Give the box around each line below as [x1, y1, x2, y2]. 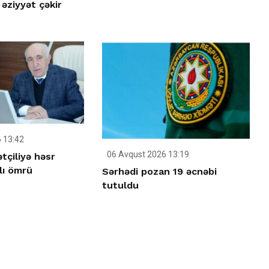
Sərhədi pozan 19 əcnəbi [102, 165, 217, 177]
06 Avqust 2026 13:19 [105, 149, 190, 159]
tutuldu [102, 179, 139, 191]
